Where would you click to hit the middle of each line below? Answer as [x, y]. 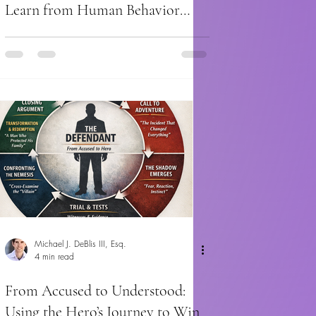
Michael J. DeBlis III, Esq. [80, 244]
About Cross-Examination [84, 31]
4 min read [54, 257]
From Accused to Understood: [95, 291]
